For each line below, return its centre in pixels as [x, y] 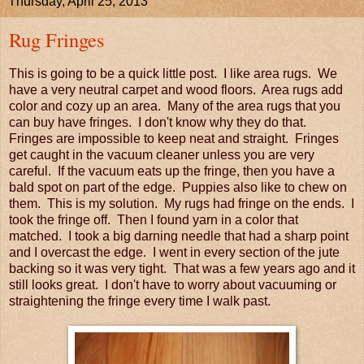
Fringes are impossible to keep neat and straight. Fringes [174, 139]
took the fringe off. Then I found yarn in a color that [154, 220]
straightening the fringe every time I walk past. [140, 301]
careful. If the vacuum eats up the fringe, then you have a [172, 171]
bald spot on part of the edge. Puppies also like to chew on [178, 188]
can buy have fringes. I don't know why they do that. [159, 123]
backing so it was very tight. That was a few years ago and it [182, 269]
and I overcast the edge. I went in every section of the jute [174, 253]
